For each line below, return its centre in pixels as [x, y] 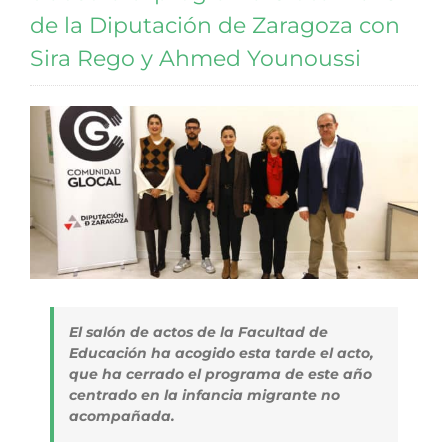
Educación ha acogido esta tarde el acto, [221, 352]
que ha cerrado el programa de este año [220, 373]
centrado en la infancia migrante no [204, 394]
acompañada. [122, 415]
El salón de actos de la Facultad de [198, 331]
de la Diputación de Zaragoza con [215, 25]
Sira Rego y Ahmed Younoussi [195, 58]
